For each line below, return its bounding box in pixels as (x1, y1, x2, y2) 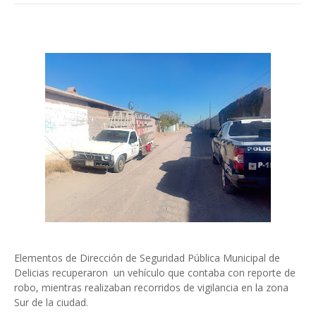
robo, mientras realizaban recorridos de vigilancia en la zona (14, 281, 288, 294)
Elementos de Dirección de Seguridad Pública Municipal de (14, 251, 280, 265)
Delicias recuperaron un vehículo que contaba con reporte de (14, 266, 296, 279)
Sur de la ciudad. (14, 296, 88, 309)
